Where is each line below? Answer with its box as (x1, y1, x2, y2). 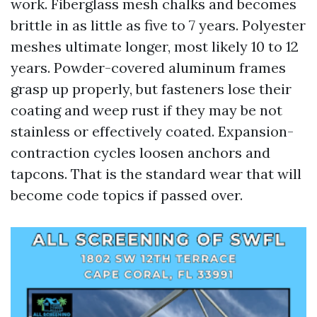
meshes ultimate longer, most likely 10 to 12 (11, 38, 299, 55)
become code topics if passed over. (11, 186, 243, 204)
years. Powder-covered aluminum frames (11, 59, 286, 76)
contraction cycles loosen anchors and (11, 144, 270, 161)
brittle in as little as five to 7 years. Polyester (11, 16, 306, 34)
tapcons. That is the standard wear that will (11, 165, 301, 183)
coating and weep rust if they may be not (11, 101, 282, 119)
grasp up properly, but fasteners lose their (11, 80, 292, 98)
